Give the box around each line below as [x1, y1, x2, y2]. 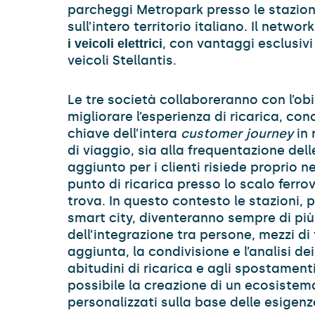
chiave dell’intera [67, 126, 177, 141]
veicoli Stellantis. [67, 53, 176, 68]
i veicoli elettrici [67, 37, 162, 51]
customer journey [177, 126, 293, 141]
